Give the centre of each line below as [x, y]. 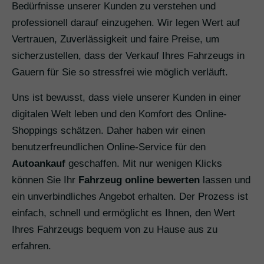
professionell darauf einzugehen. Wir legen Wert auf [126, 23]
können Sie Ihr [45, 180]
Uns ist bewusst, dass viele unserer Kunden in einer [126, 98]
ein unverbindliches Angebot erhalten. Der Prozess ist [130, 197]
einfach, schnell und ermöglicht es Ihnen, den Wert [123, 213]
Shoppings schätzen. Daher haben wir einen [108, 131]
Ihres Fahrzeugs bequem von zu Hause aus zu [115, 230]
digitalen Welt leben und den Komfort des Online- [119, 114]
